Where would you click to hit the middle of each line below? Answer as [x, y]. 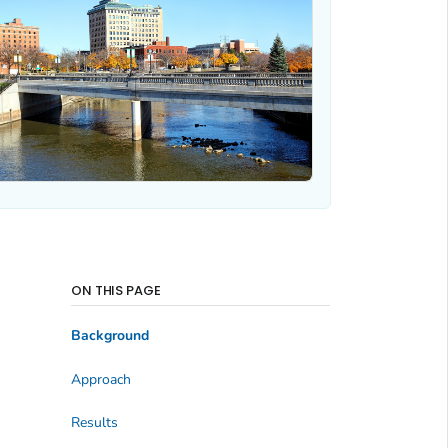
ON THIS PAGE [116, 290]
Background [109, 336]
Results [94, 422]
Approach [100, 379]
